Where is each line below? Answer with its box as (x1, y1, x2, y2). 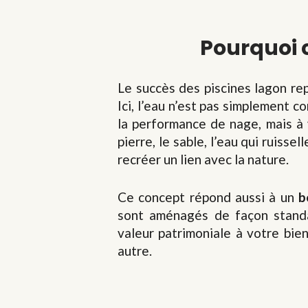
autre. (118, 242, 152, 258)
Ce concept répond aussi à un (118, 188, 299, 205)
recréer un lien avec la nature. (118, 151, 289, 167)
